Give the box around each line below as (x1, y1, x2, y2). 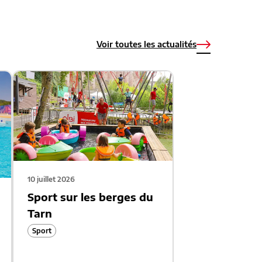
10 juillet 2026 (27, 175, 75, 184)
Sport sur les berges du (27, 190, 153, 204)
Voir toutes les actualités (96, 39, 196, 49)
